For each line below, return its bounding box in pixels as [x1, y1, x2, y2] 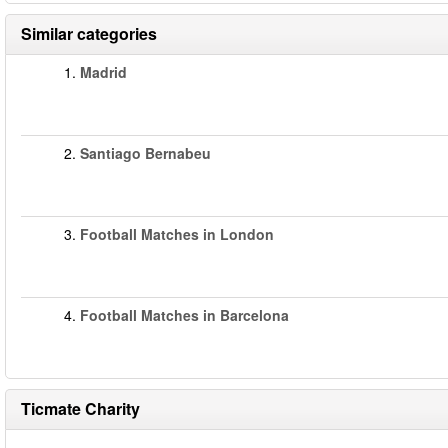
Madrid [80, 62, 127, 82]
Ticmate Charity [21, 397, 140, 420]
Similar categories [21, 22, 157, 45]
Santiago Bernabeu [80, 143, 211, 163]
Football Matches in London [80, 224, 274, 244]
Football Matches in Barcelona [80, 305, 289, 325]
